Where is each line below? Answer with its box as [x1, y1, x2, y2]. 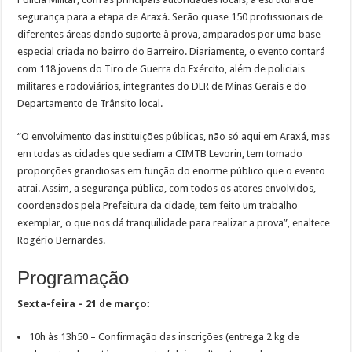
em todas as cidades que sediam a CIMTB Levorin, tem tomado [17, 148, 303, 160]
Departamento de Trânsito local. [17, 97, 163, 110]
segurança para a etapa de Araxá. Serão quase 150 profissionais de [17, 11, 324, 24]
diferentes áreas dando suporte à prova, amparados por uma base [17, 28, 321, 41]
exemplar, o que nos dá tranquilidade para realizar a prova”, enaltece [17, 217, 331, 229]
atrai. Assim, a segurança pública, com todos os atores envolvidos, [17, 182, 317, 195]
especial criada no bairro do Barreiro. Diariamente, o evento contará [17, 46, 326, 58]
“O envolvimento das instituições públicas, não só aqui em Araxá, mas [17, 130, 331, 143]
